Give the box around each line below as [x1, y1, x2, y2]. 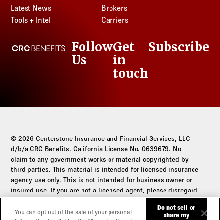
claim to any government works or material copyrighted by [11, 155, 189, 164]
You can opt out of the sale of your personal [15, 208, 132, 216]
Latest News [11, 3, 52, 12]
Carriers [101, 15, 128, 24]
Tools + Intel [11, 15, 51, 24]
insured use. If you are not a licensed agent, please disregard [11, 186, 198, 194]
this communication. [11, 196, 74, 205]
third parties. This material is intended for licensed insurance [11, 165, 199, 174]
